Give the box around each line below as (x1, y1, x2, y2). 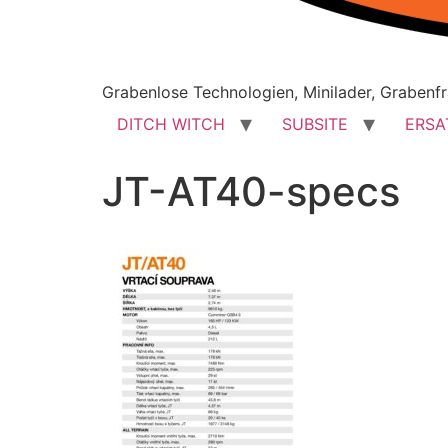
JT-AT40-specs (102, 167, 400, 216)
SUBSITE (282, 114, 348, 134)
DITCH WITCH (117, 114, 225, 134)
